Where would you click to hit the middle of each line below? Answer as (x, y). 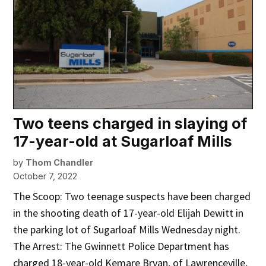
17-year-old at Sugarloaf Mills (123, 142)
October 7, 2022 (45, 176)
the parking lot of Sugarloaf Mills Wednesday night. (127, 230)
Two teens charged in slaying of (130, 124)
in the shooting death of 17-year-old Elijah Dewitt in (129, 213)
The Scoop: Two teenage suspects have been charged (132, 197)
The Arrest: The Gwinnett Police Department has (121, 246)
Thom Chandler (60, 163)
